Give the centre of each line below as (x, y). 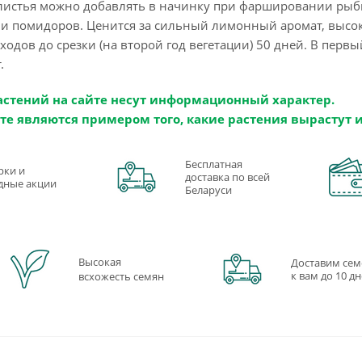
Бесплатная (213, 164)
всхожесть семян (122, 276)
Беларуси (208, 189)
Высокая (100, 261)
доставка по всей (227, 177)
